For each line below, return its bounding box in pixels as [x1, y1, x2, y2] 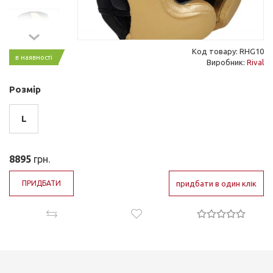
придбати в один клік [176, 179, 257, 188]
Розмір [9, 84, 41, 94]
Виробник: [207, 58, 247, 66]
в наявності [15, 54, 52, 61]
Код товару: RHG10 [192, 47, 264, 55]
